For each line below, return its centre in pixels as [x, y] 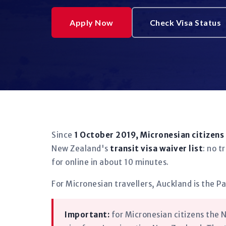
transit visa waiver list [156, 149]
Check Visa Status [185, 22]
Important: [87, 215]
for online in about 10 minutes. [110, 162]
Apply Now [92, 22]
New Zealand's [81, 149]
